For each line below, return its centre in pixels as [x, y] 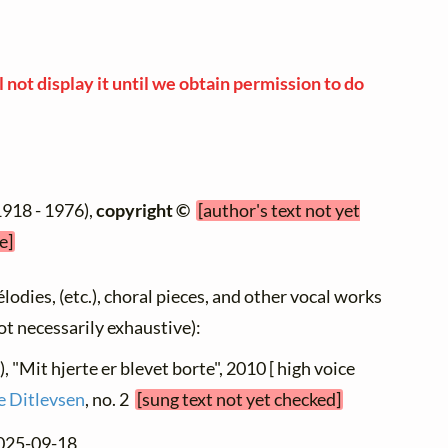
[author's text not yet [279, 211]
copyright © [143, 211]
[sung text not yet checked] [239, 400]
